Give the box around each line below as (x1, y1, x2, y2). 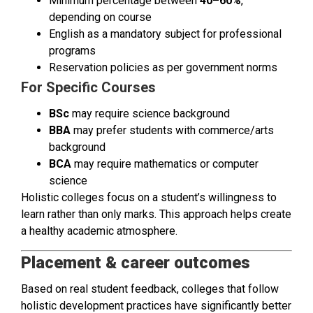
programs (49, 44, 96, 58)
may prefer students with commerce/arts (71, 124, 274, 138)
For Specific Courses (21, 79, 156, 96)
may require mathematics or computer (71, 157, 259, 171)
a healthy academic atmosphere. (21, 224, 177, 238)
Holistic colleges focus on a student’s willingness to (21, 191, 277, 205)
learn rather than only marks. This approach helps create (21, 208, 291, 221)
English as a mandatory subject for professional (49, 27, 282, 41)
